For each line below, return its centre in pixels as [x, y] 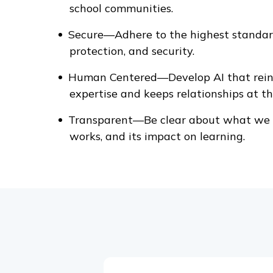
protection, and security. [132, 51]
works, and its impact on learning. [157, 136]
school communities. [121, 8]
